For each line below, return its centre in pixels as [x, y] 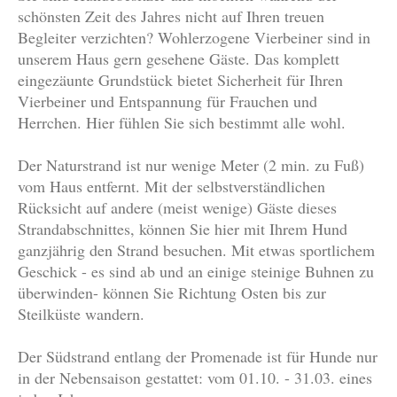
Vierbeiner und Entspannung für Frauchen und [167, 101]
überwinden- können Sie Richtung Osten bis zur [172, 293]
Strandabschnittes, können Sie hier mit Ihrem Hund [183, 229]
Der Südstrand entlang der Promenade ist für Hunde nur [198, 357]
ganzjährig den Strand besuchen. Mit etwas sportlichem [196, 250]
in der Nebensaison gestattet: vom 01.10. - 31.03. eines [195, 378]
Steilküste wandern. [81, 314]
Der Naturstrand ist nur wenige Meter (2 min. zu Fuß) [191, 165]
